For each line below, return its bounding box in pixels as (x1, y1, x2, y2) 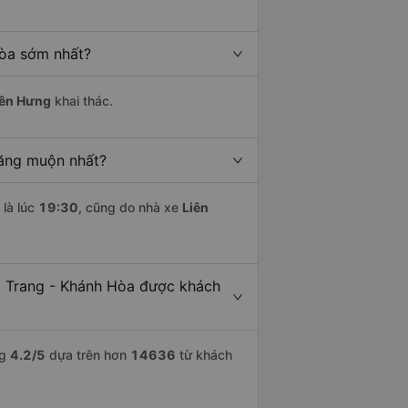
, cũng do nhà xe (78, 199, 182, 216)
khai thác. (51, 93, 113, 109)
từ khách (176, 347, 232, 363)
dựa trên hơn (46, 347, 130, 363)
